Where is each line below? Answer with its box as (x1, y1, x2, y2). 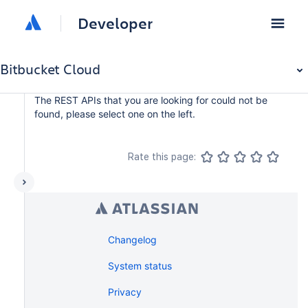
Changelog (107, 234, 157, 245)
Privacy (107, 286, 142, 298)
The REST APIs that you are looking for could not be (34, 94, 267, 106)
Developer (78, 13, 153, 33)
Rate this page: (127, 151, 196, 162)
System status (107, 260, 172, 272)
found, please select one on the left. (34, 108, 195, 120)
